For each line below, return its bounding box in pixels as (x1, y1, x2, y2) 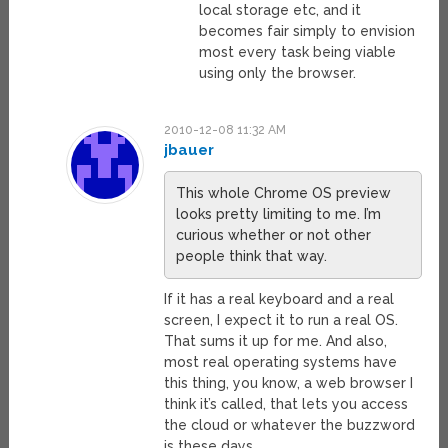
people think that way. (175, 248, 327, 265)
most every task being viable (199, 44, 397, 61)
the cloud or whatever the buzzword (163, 417, 415, 434)
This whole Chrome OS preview (175, 185, 391, 202)
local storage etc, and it (199, 2, 362, 19)
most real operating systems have (163, 354, 397, 371)
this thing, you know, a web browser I (163, 375, 413, 392)
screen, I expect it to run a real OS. (163, 312, 398, 329)
